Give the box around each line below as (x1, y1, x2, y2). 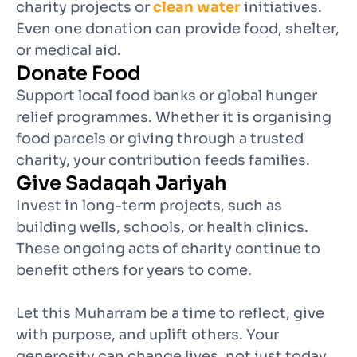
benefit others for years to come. (16, 261, 252, 279)
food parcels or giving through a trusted (16, 129, 304, 147)
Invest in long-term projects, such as (16, 196, 282, 214)
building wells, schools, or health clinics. (16, 218, 308, 236)
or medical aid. (16, 41, 121, 59)
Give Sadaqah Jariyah (16, 171, 227, 195)
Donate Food (16, 61, 141, 85)
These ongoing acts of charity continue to (16, 239, 320, 257)
